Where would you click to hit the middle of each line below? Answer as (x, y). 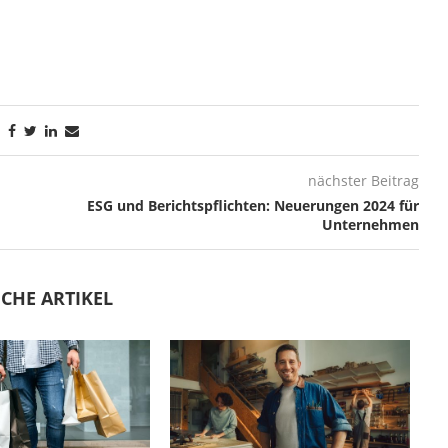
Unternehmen (370, 225)
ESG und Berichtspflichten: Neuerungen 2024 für (252, 206)
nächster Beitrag (363, 181)
